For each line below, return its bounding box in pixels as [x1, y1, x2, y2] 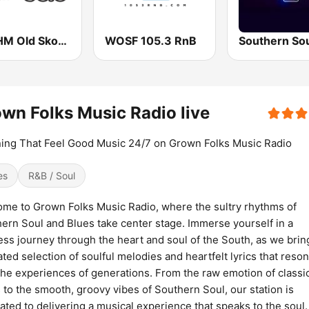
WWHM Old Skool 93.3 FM [58, 34, 67, 48]
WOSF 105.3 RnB [105, 34, 197, 48]
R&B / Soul [28, 170, 75, 182]
